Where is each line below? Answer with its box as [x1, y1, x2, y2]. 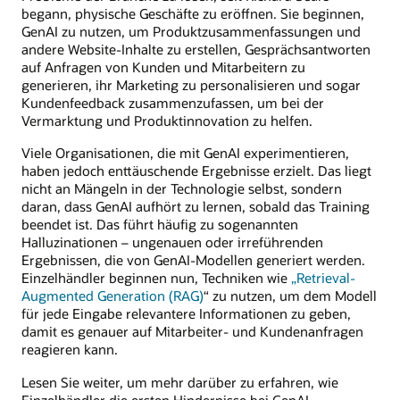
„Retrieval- [291, 269, 355, 287]
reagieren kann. [21, 340, 118, 359]
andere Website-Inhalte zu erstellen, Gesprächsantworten [21, 40, 371, 58]
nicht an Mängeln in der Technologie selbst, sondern [21, 179, 342, 198]
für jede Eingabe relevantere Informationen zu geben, [21, 304, 351, 323]
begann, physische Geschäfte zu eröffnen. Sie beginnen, [21, 4, 364, 22]
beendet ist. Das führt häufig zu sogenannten [21, 215, 298, 234]
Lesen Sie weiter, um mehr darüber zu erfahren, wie [21, 372, 338, 391]
